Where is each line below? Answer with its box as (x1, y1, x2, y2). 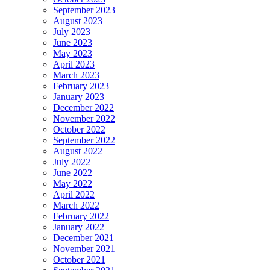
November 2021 (53, 243, 115, 254)
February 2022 (53, 210, 109, 221)
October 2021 (53, 254, 105, 265)
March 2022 (53, 199, 99, 210)
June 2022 (53, 167, 92, 178)
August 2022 (53, 145, 102, 156)
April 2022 (53, 189, 95, 199)
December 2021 (53, 232, 114, 243)
